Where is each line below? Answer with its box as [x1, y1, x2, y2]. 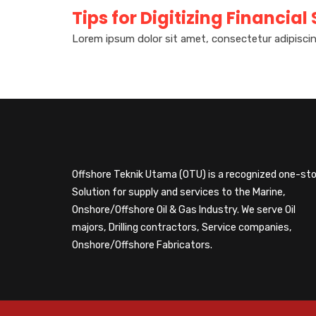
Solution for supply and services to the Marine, [72, 186, 286, 199]
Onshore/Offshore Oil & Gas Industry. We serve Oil [72, 204, 296, 217]
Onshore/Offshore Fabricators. [72, 239, 212, 252]
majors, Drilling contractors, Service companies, [72, 221, 292, 234]
